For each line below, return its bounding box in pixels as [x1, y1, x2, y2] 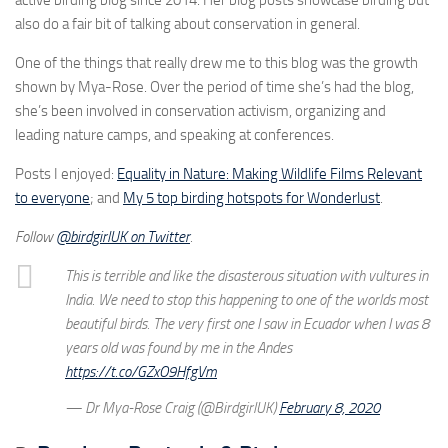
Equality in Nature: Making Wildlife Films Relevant [117, 165, 422, 184]
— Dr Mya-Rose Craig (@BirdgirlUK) [65, 398, 279, 417]
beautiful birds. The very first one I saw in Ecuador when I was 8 [65, 315, 429, 334]
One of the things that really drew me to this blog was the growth [15, 54, 418, 73]
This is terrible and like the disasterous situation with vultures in [65, 267, 428, 286]
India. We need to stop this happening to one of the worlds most [65, 291, 428, 310]
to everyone [15, 189, 90, 208]
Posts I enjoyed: [15, 165, 117, 184]
